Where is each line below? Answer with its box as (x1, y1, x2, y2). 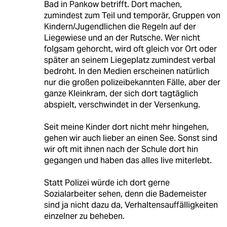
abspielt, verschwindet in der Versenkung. (44, 99, 200, 110)
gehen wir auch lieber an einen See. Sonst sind (44, 132, 217, 143)
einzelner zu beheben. (44, 210, 125, 221)
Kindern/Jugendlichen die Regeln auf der (44, 21, 196, 32)
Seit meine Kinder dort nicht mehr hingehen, (44, 121, 209, 132)
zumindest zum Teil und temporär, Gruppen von (44, 10, 220, 21)
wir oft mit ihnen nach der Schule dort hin (44, 143, 198, 155)
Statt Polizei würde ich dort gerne (44, 177, 170, 188)
